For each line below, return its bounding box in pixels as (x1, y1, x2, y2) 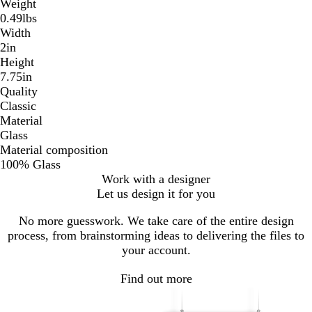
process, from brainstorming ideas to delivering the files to (8, 228, 304, 243)
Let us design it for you (97, 187, 215, 201)
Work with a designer (102, 172, 210, 187)
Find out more (120, 271, 192, 286)
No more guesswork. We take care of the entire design (18, 214, 294, 228)
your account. (121, 243, 191, 258)
